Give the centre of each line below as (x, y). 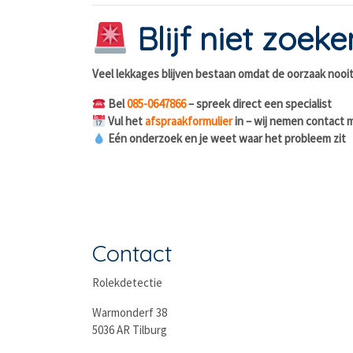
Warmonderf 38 (130, 312)
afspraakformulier (189, 121)
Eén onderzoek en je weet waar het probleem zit (226, 138)
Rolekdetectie (127, 282)
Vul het (124, 121)
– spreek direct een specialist (259, 104)
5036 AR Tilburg (130, 330)
